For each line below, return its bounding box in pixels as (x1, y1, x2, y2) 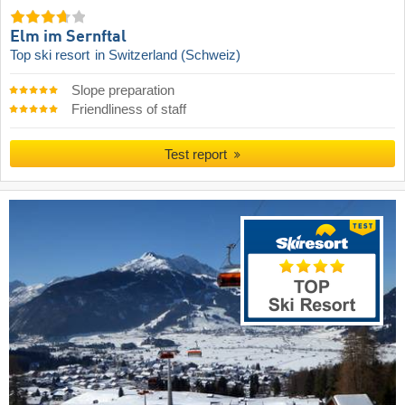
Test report (165, 146, 231, 162)
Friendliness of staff (71, 101, 186, 117)
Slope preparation (71, 82, 174, 98)
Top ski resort (10, 47, 93, 62)
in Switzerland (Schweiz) (95, 47, 240, 62)
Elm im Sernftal (10, 28, 127, 45)
